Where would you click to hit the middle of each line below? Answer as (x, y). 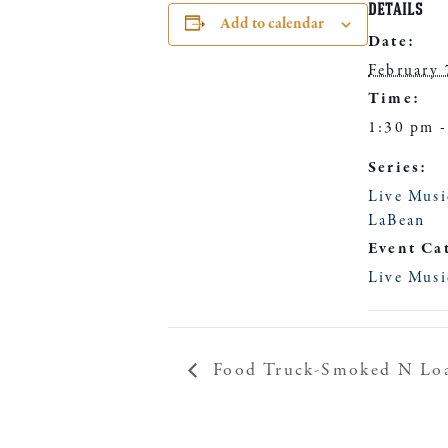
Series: (398, 168)
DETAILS (395, 12)
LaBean (397, 221)
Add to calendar (271, 24)
